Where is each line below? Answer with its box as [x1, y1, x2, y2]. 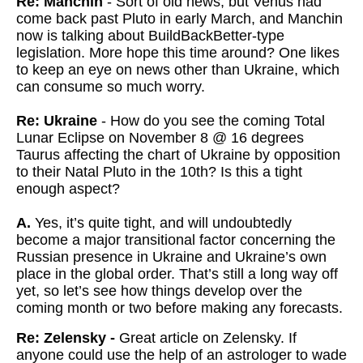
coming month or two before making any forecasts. [16, 300, 343, 316]
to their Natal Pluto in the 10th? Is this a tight [16, 164, 302, 180]
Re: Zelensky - [16, 330, 115, 346]
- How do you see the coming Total [97, 113, 325, 129]
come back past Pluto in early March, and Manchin [16, 11, 343, 27]
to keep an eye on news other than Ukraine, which [16, 62, 340, 78]
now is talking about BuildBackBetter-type [16, 28, 284, 44]
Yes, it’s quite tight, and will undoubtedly [31, 215, 292, 231]
